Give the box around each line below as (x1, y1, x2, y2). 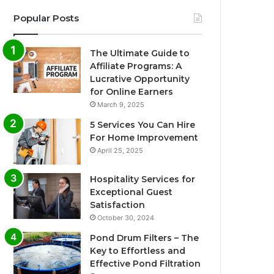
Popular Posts (13, 12, 80, 24)
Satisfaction (90, 199, 146, 210)
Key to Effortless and (90, 245, 186, 256)
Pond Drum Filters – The (90, 232, 199, 243)
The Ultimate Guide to (90, 47, 190, 59)
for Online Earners (90, 86, 174, 97)
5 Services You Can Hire (90, 119, 196, 130)
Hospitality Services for (90, 173, 196, 185)
